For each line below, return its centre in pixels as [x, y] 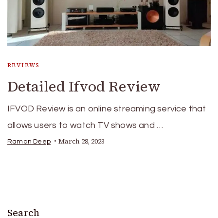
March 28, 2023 [82, 141]
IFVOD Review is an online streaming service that [107, 109]
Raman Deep [29, 141]
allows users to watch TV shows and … [85, 125]
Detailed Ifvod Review [84, 86]
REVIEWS [24, 65]
